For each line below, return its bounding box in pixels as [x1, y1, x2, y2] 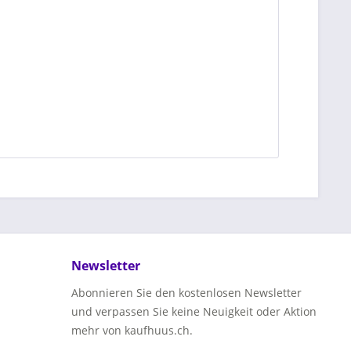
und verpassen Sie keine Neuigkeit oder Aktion [71, 304, 317, 319]
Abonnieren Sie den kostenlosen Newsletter [71, 285, 302, 300]
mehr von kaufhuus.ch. [71, 323, 193, 338]
